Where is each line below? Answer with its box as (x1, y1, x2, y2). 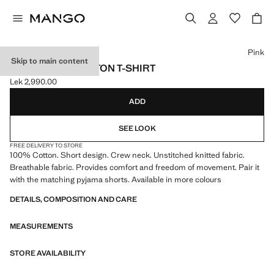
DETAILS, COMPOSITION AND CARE (10, 194, 137, 204)
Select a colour (9, 40, 62, 51)
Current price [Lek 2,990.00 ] (9, 81, 113, 92)
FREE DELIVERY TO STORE (10, 142, 83, 149)
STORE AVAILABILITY (10, 248, 86, 258)
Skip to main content (11, 56, 88, 66)
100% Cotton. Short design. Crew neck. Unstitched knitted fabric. (10, 150, 245, 160)
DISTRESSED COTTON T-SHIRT (10, 62, 155, 75)
